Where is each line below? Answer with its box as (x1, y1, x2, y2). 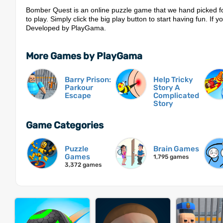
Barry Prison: (65, 75, 111, 85)
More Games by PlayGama (26, 50, 142, 62)
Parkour (65, 83, 93, 93)
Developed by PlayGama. (26, 24, 106, 32)
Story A (153, 83, 180, 93)
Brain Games (153, 144, 199, 154)
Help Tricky (153, 75, 193, 85)
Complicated (153, 91, 199, 101)
